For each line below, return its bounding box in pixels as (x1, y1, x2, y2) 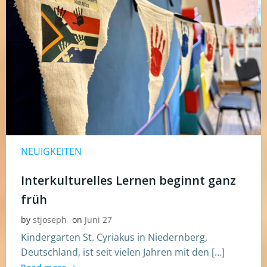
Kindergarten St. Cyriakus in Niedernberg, (21, 231, 207, 244)
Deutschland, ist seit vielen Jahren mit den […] (21, 246, 225, 259)
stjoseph (33, 214, 67, 226)
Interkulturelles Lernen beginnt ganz (21, 172, 236, 189)
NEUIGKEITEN (21, 145, 82, 159)
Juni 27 (85, 214, 112, 226)
